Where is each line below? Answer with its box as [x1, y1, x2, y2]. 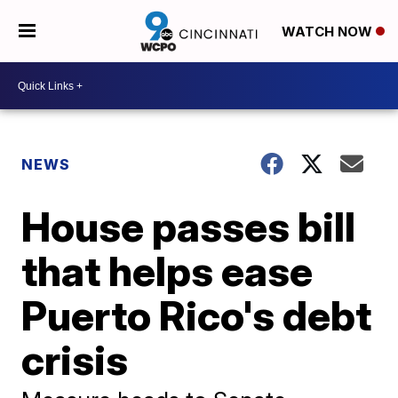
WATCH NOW [281, 23, 376, 41]
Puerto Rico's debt [21, 291, 372, 340]
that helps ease [21, 246, 314, 296]
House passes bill [21, 202, 356, 251]
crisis [21, 335, 129, 385]
